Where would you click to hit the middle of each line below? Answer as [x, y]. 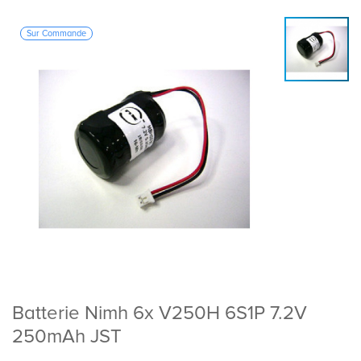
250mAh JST [67, 337]
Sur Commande [56, 34]
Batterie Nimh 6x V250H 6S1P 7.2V [160, 313]
